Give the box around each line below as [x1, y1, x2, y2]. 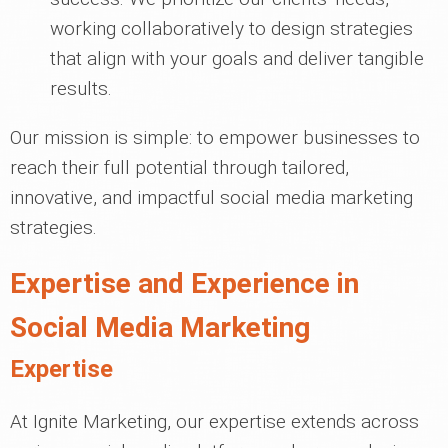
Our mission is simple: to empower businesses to [10, 126, 420, 149]
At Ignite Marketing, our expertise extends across [10, 410, 419, 433]
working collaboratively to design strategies [50, 17, 413, 40]
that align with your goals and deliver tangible [50, 47, 424, 70]
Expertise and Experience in [10, 267, 359, 300]
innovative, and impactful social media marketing [10, 186, 413, 209]
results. [50, 77, 112, 100]
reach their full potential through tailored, [10, 156, 349, 179]
